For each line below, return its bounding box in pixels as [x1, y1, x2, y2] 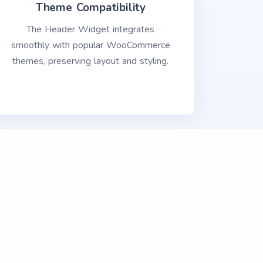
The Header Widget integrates [26, 23, 155, 36]
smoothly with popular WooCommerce [11, 39, 170, 52]
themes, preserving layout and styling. [12, 55, 169, 68]
